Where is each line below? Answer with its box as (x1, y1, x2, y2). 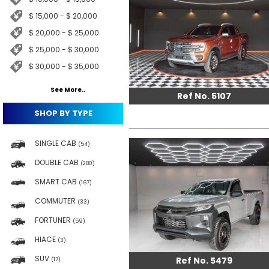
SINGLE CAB (35, 138, 78, 149)
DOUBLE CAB (35, 157, 80, 168)
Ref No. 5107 (177, 90, 231, 102)
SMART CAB (35, 177, 79, 187)
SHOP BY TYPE (34, 107, 92, 119)
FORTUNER (35, 215, 73, 226)
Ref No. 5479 (176, 255, 232, 267)
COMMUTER (35, 196, 77, 207)
